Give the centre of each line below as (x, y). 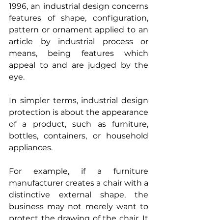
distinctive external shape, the (79, 194)
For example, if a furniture (79, 171)
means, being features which (79, 53)
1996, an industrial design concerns (79, 6)
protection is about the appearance (79, 112)
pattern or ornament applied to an (79, 29)
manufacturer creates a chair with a (79, 183)
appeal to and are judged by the (79, 65)
